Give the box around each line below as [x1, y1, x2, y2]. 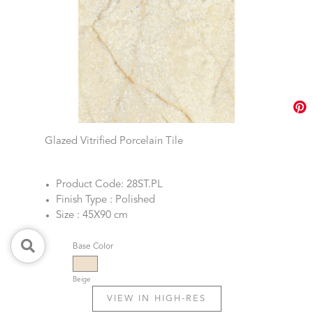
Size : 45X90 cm [56, 210, 128, 221]
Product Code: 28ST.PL [56, 180, 163, 191]
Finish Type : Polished [56, 195, 155, 206]
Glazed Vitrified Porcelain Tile [45, 136, 183, 147]
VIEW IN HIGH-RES [107, 294, 206, 304]
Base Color [73, 242, 113, 252]
